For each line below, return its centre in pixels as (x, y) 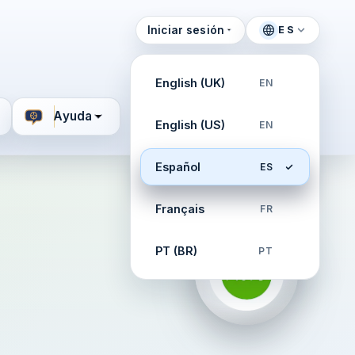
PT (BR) (176, 251)
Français (180, 209)
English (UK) (190, 83)
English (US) (190, 125)
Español (178, 167)
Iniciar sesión (186, 30)
